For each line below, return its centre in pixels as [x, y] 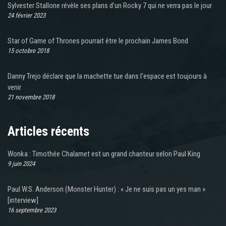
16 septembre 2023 [32, 210]
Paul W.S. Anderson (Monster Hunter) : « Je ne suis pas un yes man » [106, 189]
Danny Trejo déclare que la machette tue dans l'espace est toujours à [107, 76]
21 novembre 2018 [31, 97]
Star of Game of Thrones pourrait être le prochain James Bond [98, 41]
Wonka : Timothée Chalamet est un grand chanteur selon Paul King [104, 154]
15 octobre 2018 [28, 51]
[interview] [23, 201]
